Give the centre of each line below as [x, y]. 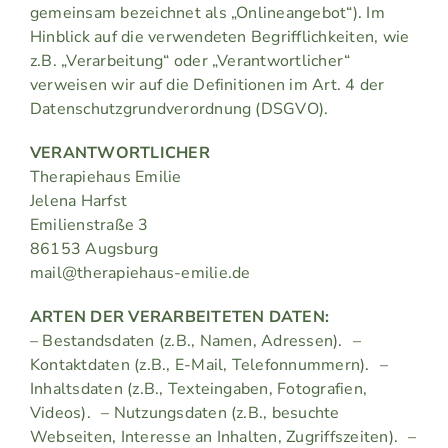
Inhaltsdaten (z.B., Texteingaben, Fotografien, [198, 389]
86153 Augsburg [94, 249]
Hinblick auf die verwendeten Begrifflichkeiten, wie [219, 37]
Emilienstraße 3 [89, 225]
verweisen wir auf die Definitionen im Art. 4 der [207, 85]
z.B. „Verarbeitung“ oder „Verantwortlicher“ [190, 61]
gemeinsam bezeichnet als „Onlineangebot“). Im [207, 13]
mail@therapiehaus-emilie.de [140, 273]
